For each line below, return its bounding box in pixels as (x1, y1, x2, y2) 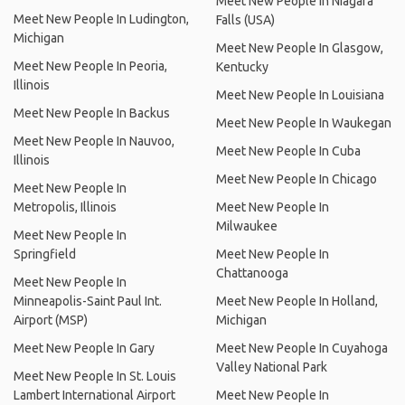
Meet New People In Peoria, (14, 59, 167, 73)
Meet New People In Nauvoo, (14, 134, 174, 148)
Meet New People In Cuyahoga (216, 341, 388, 355)
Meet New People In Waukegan (216, 116, 391, 130)
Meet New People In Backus (14, 106, 170, 120)
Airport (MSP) (14, 313, 88, 327)
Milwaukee (216, 219, 278, 233)
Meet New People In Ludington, (14, 12, 189, 26)
